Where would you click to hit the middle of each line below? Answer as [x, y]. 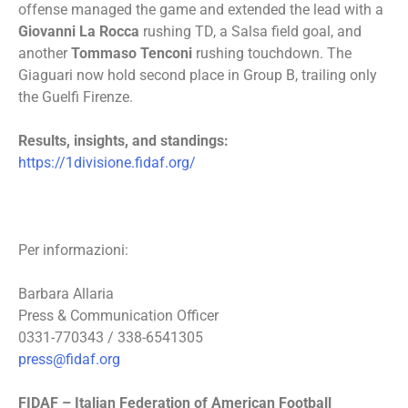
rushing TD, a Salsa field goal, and [250, 31]
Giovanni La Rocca [79, 31]
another [45, 53]
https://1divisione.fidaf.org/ [107, 163]
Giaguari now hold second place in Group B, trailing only [198, 75]
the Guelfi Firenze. [76, 97]
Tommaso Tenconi [133, 53]
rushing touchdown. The [274, 53]
